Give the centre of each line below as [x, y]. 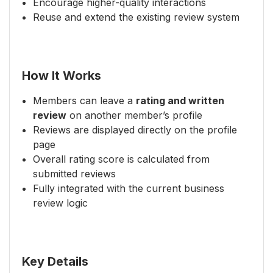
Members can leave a [84, 101]
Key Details [55, 261]
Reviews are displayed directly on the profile [135, 130]
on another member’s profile [134, 115]
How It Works [62, 76]
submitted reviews [74, 174]
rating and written [180, 101]
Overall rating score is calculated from [121, 159]
